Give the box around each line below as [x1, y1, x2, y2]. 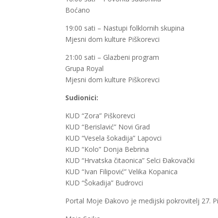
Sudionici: [65, 92, 99, 102]
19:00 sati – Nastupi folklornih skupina [65, 23, 185, 33]
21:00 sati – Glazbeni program [65, 52, 160, 62]
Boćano [65, 5, 91, 15]
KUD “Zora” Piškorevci [65, 110, 136, 120]
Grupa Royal [65, 63, 104, 73]
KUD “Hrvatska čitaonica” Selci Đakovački [65, 155, 195, 165]
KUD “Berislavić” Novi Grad [65, 122, 150, 131]
